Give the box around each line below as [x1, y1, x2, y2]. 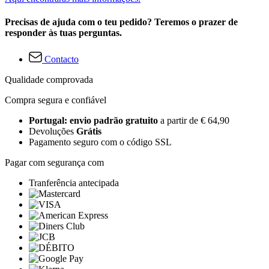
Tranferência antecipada [29, 177, 119, 188]
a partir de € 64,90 [160, 115, 229, 125]
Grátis [76, 125, 101, 136]
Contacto [44, 53, 79, 64]
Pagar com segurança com [5, 157, 104, 168]
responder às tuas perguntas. [5, 28, 122, 38]
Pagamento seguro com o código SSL [29, 136, 172, 147]
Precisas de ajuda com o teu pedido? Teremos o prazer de [5, 17, 238, 28]
